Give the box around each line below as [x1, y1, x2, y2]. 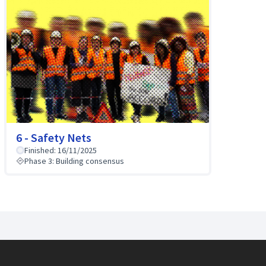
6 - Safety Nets [15, 129, 91, 145]
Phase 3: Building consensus [24, 155, 124, 166]
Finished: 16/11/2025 [24, 144, 97, 156]
